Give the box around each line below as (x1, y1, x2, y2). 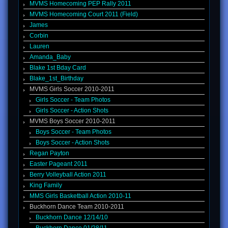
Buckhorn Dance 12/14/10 (36, 214, 108, 221)
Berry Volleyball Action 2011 (30, 172, 106, 178)
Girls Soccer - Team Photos (36, 97, 110, 103)
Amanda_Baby (30, 54, 71, 61)
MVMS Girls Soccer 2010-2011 (30, 86, 115, 93)
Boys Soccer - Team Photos (36, 129, 111, 135)
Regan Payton (30, 150, 69, 157)
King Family (30, 182, 62, 189)
